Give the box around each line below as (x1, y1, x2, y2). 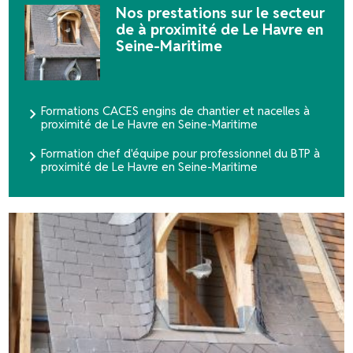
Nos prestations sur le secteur (115, 3, 325, 23)
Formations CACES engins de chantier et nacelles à (41, 102, 310, 118)
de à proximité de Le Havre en (115, 20, 323, 39)
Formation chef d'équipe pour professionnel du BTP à (41, 145, 321, 161)
